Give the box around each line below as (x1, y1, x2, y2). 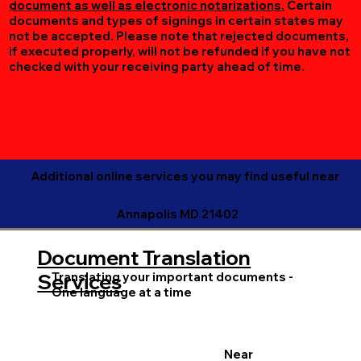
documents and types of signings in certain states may (9, 13, 344, 28)
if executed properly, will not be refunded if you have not (9, 44, 351, 59)
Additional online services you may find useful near (30, 168, 339, 184)
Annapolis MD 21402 (115, 205, 239, 222)
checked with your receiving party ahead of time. (9, 59, 308, 74)
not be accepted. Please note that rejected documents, (9, 28, 350, 44)
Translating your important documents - (51, 268, 293, 284)
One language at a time (51, 284, 192, 300)
